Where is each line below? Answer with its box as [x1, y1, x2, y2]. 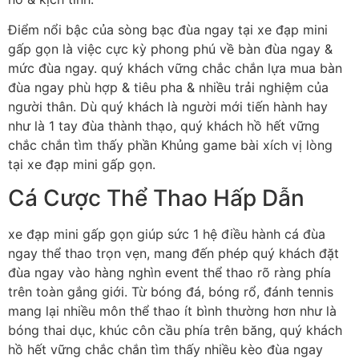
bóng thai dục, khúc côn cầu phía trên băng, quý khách [8, 322, 342, 339]
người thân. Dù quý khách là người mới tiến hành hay [8, 98, 328, 115]
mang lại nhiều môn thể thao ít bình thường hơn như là [8, 303, 337, 320]
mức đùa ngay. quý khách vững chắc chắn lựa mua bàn [8, 59, 342, 76]
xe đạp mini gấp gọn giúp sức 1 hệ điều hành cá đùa [8, 226, 325, 243]
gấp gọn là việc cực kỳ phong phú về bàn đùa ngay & [8, 40, 333, 57]
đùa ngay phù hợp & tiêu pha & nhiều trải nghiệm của [8, 79, 329, 95]
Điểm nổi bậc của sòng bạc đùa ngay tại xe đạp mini [8, 21, 328, 38]
